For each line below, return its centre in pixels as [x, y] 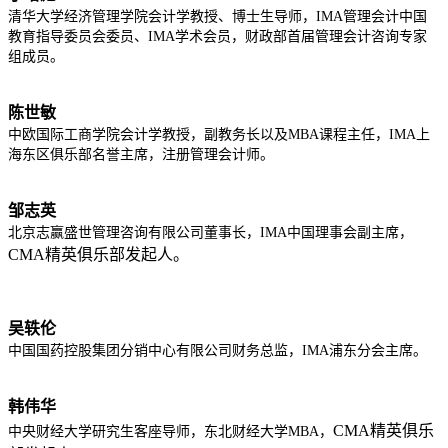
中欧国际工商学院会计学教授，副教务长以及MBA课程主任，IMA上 [219, 134]
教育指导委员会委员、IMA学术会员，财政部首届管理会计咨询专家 [217, 36]
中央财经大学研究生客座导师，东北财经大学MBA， [170, 431]
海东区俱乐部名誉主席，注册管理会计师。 [141, 154]
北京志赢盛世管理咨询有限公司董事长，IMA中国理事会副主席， [210, 232]
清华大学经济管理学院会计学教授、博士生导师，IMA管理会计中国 [217, 16]
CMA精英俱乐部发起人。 [98, 254]
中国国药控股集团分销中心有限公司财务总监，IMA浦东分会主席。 [217, 350]
